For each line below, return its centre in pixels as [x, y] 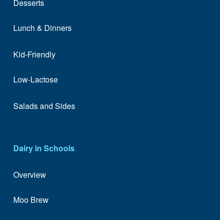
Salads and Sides [44, 106]
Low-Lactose [35, 79]
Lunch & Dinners [42, 27]
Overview [29, 175]
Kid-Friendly [34, 55]
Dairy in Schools [44, 148]
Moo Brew [31, 199]
